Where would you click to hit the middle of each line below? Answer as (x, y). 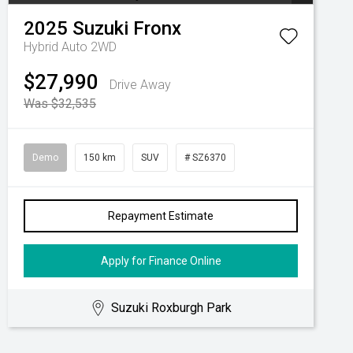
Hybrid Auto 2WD (70, 47)
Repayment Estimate (161, 216)
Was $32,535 (60, 104)
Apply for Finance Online (161, 261)
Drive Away (140, 85)
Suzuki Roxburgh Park (172, 308)
